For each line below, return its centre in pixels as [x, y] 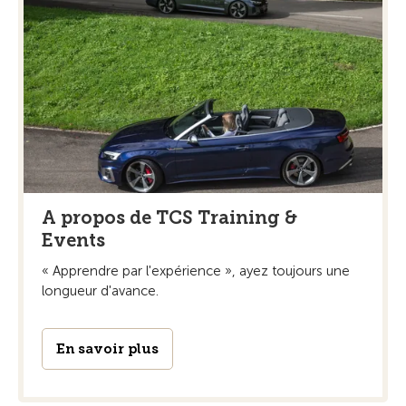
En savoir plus [107, 348]
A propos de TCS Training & [169, 217]
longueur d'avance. [100, 290]
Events [73, 240]
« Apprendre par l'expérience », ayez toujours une [196, 271]
